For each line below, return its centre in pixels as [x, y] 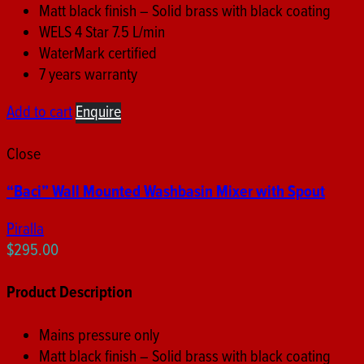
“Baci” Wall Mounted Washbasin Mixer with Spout [166, 192]
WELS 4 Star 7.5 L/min [102, 33]
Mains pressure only [99, 336]
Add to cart [39, 113]
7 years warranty [88, 75]
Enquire [98, 113]
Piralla [25, 230]
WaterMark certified [98, 54]
